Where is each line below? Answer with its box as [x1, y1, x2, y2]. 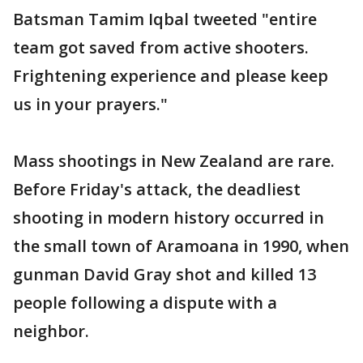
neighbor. [13, 319, 89, 342]
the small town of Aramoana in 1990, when [13, 234, 349, 257]
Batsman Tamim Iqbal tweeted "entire [13, 7, 317, 30]
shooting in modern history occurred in [13, 206, 324, 228]
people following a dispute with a [13, 291, 277, 314]
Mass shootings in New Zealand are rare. [13, 149, 335, 172]
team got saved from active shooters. [13, 36, 309, 58]
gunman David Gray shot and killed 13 [13, 263, 316, 285]
